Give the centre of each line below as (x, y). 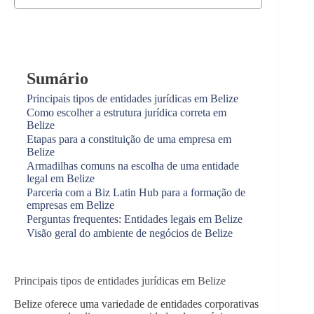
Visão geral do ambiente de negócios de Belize (130, 233)
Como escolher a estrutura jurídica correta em (127, 112)
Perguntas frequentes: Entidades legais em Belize (135, 219)
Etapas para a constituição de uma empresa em (129, 139)
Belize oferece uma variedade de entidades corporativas (136, 303)
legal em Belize (61, 178)
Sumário (57, 78)
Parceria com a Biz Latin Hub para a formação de (136, 192)
